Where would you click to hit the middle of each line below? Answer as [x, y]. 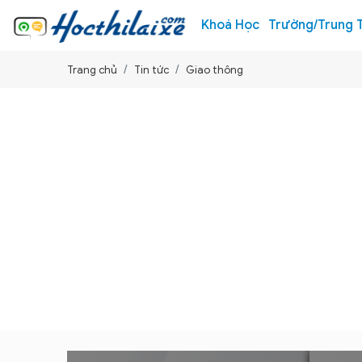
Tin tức [152, 70]
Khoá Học [231, 25]
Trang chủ [92, 70]
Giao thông [215, 70]
